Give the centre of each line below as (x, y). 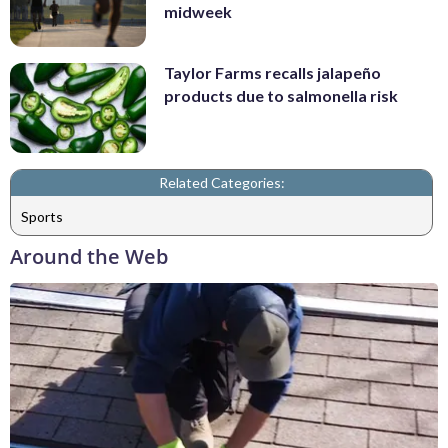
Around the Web (89, 257)
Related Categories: (221, 183)
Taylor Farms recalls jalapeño (272, 72)
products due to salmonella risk (281, 95)
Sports (42, 216)
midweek (198, 12)
